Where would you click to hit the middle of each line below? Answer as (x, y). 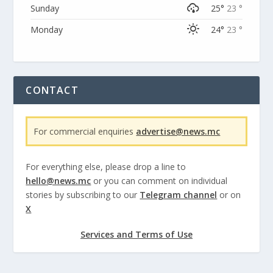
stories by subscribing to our (83, 194)
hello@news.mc (58, 180)
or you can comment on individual (159, 180)
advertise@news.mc (178, 131)
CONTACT (52, 90)
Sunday (45, 8)
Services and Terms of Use (136, 235)
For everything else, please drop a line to (106, 166)
